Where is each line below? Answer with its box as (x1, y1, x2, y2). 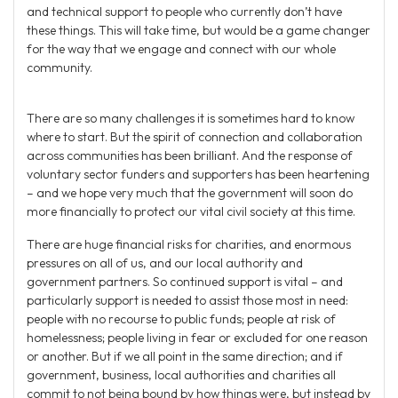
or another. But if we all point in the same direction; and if (27, 347, 343, 364)
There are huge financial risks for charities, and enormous (27, 235, 351, 252)
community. (27, 59, 92, 76)
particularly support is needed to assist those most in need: (27, 291, 348, 308)
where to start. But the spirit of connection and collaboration (27, 128, 362, 145)
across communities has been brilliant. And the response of (27, 147, 353, 163)
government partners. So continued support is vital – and (27, 273, 343, 290)
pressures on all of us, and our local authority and (27, 254, 303, 271)
